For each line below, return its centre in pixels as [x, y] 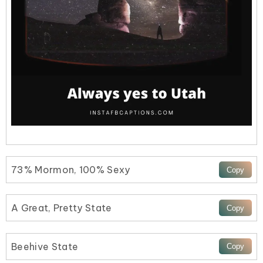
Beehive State [45, 246]
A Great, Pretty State [62, 208]
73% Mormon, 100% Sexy [71, 170]
